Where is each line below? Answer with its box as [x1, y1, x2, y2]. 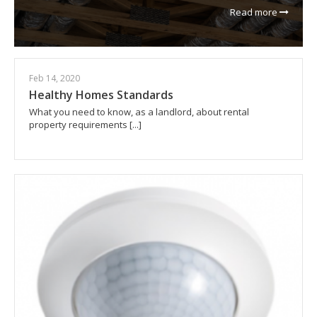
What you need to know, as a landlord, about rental [29, 105, 249, 118]
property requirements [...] [29, 118, 142, 131]
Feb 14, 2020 [29, 72, 80, 84]
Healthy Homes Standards [29, 87, 173, 103]
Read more [230, 6, 279, 18]
